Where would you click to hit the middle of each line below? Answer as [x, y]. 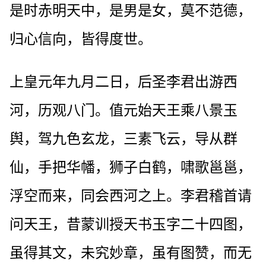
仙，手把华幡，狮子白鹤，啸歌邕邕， [131, 167]
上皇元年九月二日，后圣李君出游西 [123, 82]
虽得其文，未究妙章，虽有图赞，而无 [131, 253]
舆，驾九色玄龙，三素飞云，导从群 [123, 139]
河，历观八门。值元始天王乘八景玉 [123, 110]
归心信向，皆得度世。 [81, 39]
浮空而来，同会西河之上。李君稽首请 [131, 196]
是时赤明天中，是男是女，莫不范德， [131, 10]
